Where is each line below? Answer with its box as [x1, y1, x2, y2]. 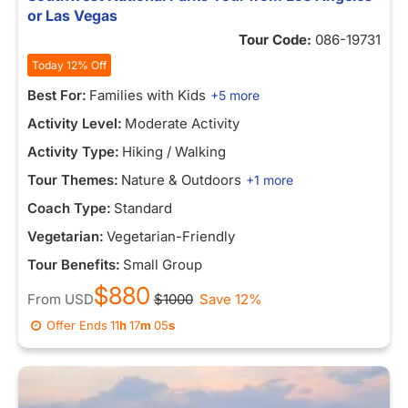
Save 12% [199, 291, 262, 308]
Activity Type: [27, 143, 119, 160]
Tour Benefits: [27, 256, 120, 273]
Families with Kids [89, 87, 206, 104]
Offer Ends [46, 318, 108, 332]
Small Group [123, 256, 202, 273]
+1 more [246, 172, 293, 188]
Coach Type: [27, 199, 111, 217]
